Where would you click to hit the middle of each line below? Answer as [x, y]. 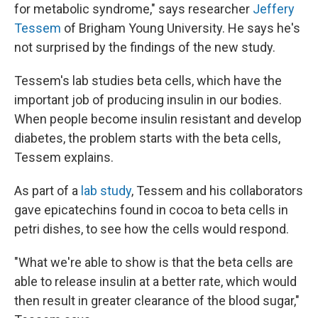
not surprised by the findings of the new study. [145, 47]
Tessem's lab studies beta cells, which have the [148, 81]
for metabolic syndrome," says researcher [133, 9]
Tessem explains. [64, 157]
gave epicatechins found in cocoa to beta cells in [151, 210]
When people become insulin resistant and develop [158, 119]
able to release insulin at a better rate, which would [155, 281]
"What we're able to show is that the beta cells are [154, 262]
